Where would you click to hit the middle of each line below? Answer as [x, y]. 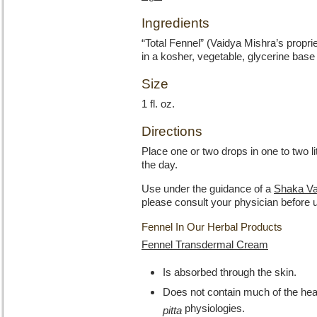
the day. [160, 165]
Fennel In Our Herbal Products [212, 227]
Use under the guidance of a [208, 189]
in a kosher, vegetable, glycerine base [228, 57]
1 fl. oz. [158, 104]
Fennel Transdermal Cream [205, 245]
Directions [172, 131]
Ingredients [175, 23]
